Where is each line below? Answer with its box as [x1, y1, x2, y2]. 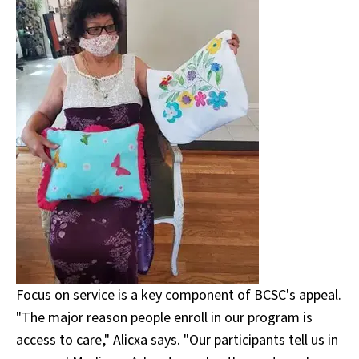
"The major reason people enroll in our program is [16, 308, 313, 328]
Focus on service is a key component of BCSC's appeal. [16, 285, 341, 305]
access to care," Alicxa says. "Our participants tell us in [16, 330, 338, 350]
